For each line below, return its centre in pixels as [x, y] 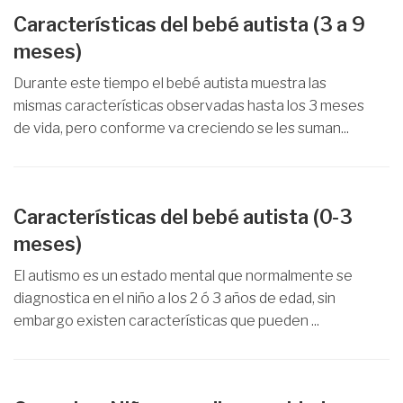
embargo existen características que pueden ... [166, 321]
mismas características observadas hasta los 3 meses [189, 106]
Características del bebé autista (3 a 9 [190, 24]
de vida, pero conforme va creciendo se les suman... [181, 128]
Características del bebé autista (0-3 [184, 217]
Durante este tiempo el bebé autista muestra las [170, 83]
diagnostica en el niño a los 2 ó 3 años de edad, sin [175, 298]
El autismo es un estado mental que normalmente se [183, 276]
